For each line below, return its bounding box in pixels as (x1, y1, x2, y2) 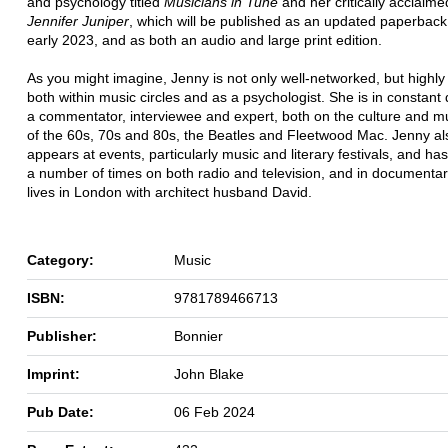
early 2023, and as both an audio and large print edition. (27, 31, 382, 48)
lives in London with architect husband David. (27, 183, 312, 200)
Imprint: (27, 365, 80, 382)
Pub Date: (27, 403, 94, 420)
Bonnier (174, 327, 223, 344)
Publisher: (27, 327, 97, 344)
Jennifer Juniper (27, 12, 129, 29)
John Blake (174, 365, 244, 382)
